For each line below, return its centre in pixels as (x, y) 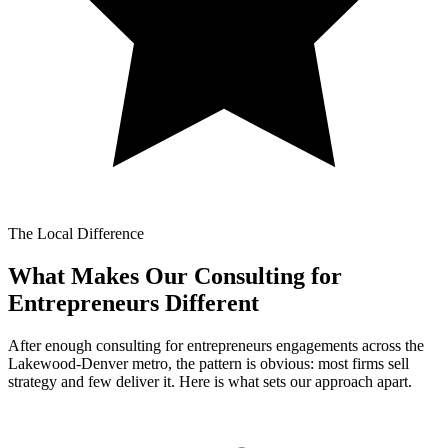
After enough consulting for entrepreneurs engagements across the (216, 345)
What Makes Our (98, 275)
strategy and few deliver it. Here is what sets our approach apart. (210, 381)
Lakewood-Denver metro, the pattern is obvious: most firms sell (208, 363)
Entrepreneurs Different (133, 302)
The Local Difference (76, 233)
